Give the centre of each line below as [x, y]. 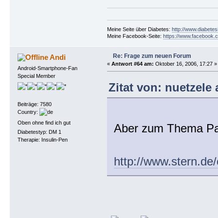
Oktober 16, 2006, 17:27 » [185, 64]
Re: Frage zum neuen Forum [152, 56]
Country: [28, 112]
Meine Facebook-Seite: [135, 36]
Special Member [36, 76]
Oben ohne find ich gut [44, 122]
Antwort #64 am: [132, 64]
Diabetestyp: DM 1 [39, 132]
